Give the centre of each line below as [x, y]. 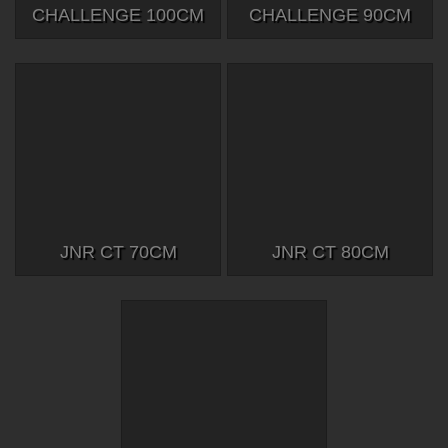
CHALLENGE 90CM [330, 15]
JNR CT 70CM [118, 252]
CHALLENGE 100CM [118, 15]
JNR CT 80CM [330, 252]
